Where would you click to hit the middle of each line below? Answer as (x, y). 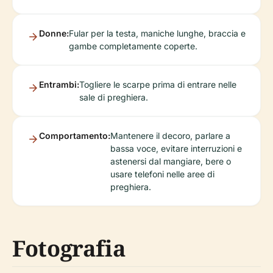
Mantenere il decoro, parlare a (170, 136)
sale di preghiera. (114, 97)
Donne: (54, 34)
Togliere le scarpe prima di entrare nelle (158, 85)
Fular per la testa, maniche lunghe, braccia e (157, 34)
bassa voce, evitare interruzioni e (176, 149)
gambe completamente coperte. (133, 46)
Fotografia (69, 249)
